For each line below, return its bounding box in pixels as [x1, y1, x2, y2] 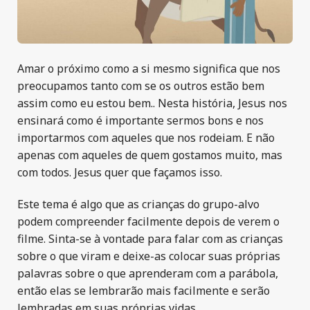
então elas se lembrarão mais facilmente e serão [17, 282, 270, 298]
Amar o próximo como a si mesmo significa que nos [17, 61, 280, 77]
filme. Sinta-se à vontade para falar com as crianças [17, 230, 283, 246]
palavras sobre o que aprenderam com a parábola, [17, 265, 278, 281]
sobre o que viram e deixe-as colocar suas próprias [17, 248, 280, 264]
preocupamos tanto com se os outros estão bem [17, 78, 264, 94]
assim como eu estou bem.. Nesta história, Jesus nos [17, 95, 287, 111]
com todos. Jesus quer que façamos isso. [17, 165, 222, 181]
